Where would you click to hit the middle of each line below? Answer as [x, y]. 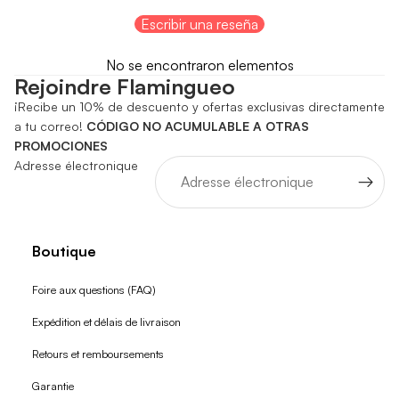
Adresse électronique [76, 165]
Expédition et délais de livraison [106, 322]
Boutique [64, 251]
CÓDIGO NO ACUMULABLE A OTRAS [198, 126]
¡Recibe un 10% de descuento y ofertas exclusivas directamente [199, 106]
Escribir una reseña [199, 24]
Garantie [53, 386]
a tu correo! [50, 126]
